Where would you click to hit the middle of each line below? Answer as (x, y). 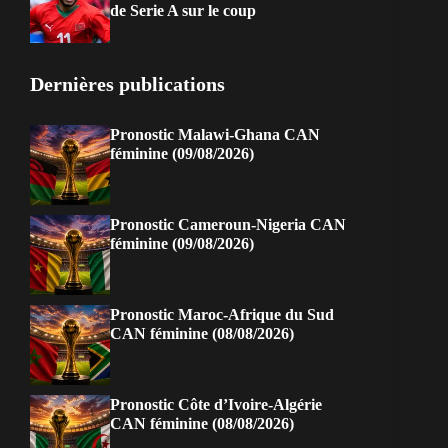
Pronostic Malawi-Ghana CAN (215, 135)
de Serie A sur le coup (183, 11)
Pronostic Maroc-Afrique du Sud (222, 315)
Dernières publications (127, 84)
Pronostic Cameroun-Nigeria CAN (228, 225)
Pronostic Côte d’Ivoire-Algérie (216, 405)
